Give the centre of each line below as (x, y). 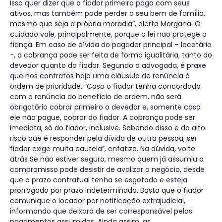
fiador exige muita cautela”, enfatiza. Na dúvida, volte (103, 148)
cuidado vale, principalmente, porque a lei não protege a (108, 34)
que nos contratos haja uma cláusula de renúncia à (100, 76)
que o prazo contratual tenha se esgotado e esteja (99, 180)
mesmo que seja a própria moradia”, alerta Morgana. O (105, 24)
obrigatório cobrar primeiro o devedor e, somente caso (105, 107)
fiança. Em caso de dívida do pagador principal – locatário (111, 44)
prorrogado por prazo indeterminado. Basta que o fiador (107, 190)
